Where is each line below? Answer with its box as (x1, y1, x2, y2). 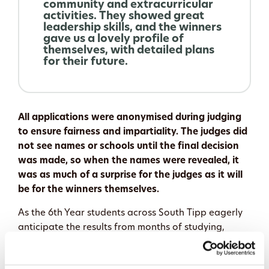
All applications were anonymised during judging (18, 113, 241, 122)
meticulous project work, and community (18, 237, 197, 247)
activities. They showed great (43, 10, 204, 22)
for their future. (43, 56, 128, 68)
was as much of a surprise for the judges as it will (18, 171, 243, 180)
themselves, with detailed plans (43, 44, 214, 56)
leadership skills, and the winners (43, 22, 222, 34)
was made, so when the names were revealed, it (18, 156, 239, 166)
